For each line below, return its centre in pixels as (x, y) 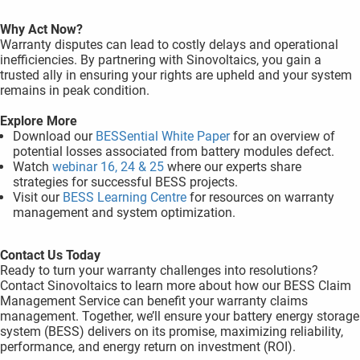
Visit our (38, 197)
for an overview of (283, 136)
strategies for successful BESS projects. (126, 182)
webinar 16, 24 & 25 (108, 167)
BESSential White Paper (163, 136)
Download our (55, 136)
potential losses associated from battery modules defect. (174, 151)
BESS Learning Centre (125, 197)
